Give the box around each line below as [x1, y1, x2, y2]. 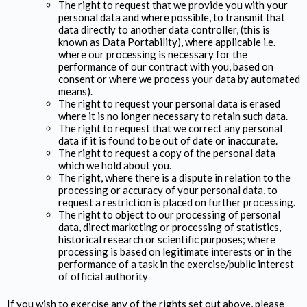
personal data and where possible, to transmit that [58, 10, 285, 23]
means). [58, 84, 93, 97]
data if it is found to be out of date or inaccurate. [58, 134, 278, 147]
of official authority [58, 269, 148, 282]
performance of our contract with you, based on [58, 60, 273, 73]
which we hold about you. [58, 158, 171, 171]
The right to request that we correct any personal [58, 121, 282, 134]
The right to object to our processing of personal [58, 208, 280, 221]
